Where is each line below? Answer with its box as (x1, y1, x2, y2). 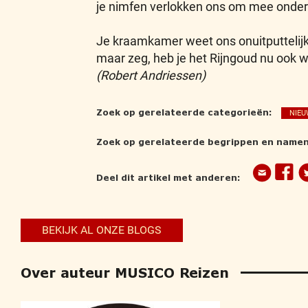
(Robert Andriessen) (96, 68, 206, 82)
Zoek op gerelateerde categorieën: (96, 107, 272, 117)
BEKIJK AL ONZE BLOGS (42, 223, 162, 237)
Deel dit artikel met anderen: (96, 172, 241, 182)
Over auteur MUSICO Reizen (21, 265, 229, 281)
